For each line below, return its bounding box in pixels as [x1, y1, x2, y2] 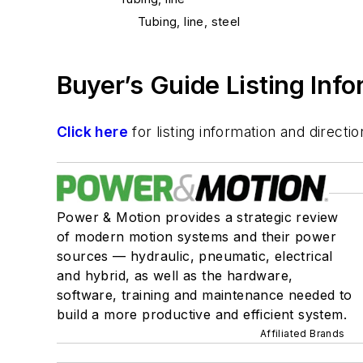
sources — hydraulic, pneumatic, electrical [57, 248, 333, 264]
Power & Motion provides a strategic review [57, 209, 339, 225]
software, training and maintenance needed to [57, 287, 352, 303]
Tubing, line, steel [138, 15, 241, 28]
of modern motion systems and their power [57, 228, 336, 245]
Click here [57, 123, 128, 140]
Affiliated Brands [259, 327, 345, 340]
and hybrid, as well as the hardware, [57, 267, 293, 284]
